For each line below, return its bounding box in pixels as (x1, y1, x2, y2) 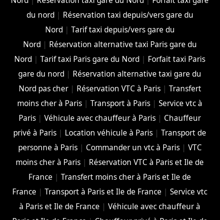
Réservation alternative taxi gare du (73, 68, 202, 79)
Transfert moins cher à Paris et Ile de (61, 171, 192, 182)
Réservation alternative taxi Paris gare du (49, 39, 197, 50)
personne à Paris (18, 142, 78, 153)
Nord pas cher (18, 83, 68, 94)
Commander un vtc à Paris (85, 142, 180, 153)
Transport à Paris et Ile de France (45, 186, 162, 197)
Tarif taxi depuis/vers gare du (71, 24, 175, 35)
